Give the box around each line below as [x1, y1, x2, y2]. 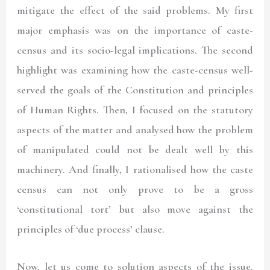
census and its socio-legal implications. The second [17, 43, 253, 57]
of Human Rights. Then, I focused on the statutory [17, 102, 253, 116]
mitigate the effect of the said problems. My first [17, 3, 253, 17]
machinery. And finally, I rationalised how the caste [17, 162, 253, 176]
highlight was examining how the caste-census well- [17, 63, 253, 77]
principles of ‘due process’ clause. [17, 222, 165, 236]
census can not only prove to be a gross [17, 182, 253, 196]
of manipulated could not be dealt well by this [17, 142, 253, 156]
